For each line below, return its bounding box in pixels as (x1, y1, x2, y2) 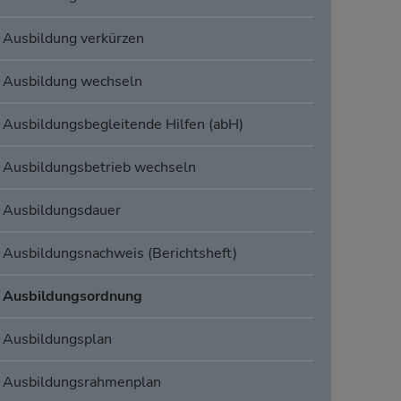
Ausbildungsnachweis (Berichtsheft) (2, 243, 237, 264)
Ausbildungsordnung (2, 286, 142, 307)
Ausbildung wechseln (2, 72, 142, 92)
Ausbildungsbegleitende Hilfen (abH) (2, 115, 243, 135)
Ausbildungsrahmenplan (2, 372, 161, 393)
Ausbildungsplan (2, 329, 112, 350)
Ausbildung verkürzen (2, 29, 144, 49)
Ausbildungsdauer (2, 200, 121, 221)
